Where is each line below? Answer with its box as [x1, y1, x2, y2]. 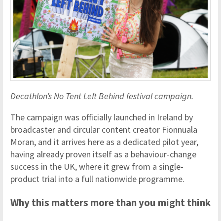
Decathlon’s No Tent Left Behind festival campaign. [10, 90, 193, 102]
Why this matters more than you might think [10, 195, 211, 209]
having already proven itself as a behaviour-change [10, 148, 196, 160]
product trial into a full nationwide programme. [10, 173, 184, 184]
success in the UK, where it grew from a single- [10, 160, 184, 172]
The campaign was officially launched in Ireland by [10, 111, 193, 123]
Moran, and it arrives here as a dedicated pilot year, [10, 136, 198, 147]
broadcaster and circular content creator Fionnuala [10, 123, 197, 135]
